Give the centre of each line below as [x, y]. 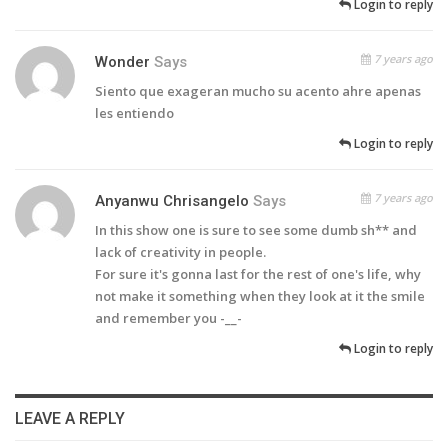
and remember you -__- [168, 318]
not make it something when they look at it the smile [260, 296]
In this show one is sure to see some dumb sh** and [256, 230]
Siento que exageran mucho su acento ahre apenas [258, 91]
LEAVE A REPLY [70, 419]
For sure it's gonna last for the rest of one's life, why [258, 274]
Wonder [122, 62]
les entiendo [134, 113]
